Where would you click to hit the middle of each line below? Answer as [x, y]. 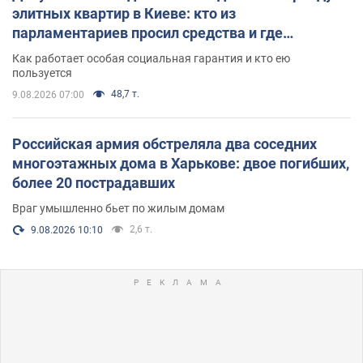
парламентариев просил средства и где [147, 32]
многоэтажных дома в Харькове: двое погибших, [181, 163]
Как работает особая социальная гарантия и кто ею [151, 58]
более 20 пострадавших [94, 182]
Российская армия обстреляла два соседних [164, 143]
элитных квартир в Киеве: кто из [124, 13]
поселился [48, 52]
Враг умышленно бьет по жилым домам [118, 208]
